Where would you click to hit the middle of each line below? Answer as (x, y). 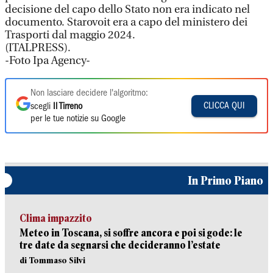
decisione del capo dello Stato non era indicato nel (127, 9)
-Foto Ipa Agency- (48, 61)
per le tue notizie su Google (78, 119)
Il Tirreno (68, 107)
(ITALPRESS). (38, 48)
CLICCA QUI (224, 106)
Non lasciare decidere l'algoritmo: (89, 93)
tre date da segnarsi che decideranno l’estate (120, 245)
